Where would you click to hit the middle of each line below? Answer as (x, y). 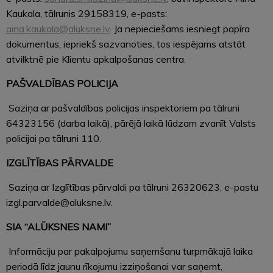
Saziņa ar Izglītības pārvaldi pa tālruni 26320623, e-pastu (132, 187)
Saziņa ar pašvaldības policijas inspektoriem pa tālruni (123, 108)
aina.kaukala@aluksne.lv (58, 28)
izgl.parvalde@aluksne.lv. (59, 202)
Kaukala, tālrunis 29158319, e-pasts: (87, 13)
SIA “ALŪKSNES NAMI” (58, 226)
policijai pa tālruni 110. (54, 138)
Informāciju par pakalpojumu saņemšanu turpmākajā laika (129, 251)
